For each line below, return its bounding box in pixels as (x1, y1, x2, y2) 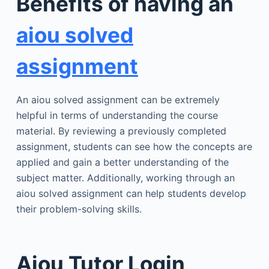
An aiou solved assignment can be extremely (16, 93, 220, 106)
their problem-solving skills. (16, 202, 142, 215)
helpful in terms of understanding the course (16, 109, 218, 121)
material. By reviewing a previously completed (16, 124, 226, 137)
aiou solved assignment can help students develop (16, 187, 246, 199)
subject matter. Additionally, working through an (16, 171, 235, 184)
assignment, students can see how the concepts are (16, 140, 252, 153)
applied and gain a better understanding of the (16, 156, 229, 168)
